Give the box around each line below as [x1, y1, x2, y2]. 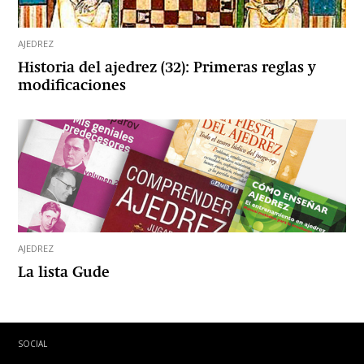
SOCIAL [18, 338, 48, 350]
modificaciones [18, 79, 127, 94]
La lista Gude [18, 266, 110, 281]
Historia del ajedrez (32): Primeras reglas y [18, 61, 317, 76]
